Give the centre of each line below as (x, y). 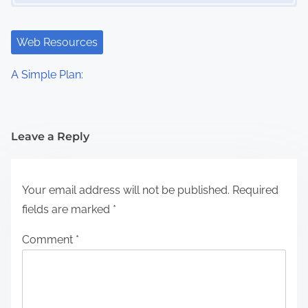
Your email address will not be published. (126, 190)
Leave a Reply (50, 136)
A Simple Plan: (47, 74)
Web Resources (57, 42)
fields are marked (67, 209)
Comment (49, 239)
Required (255, 190)
